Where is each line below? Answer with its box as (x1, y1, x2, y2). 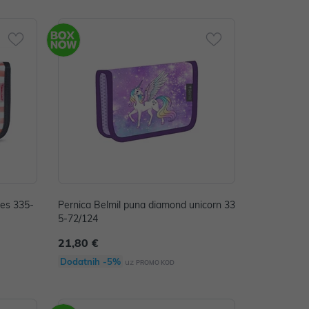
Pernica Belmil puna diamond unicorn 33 (57, 199, 235, 211)
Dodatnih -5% (59, 256, 121, 267)
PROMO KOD (135, 259, 175, 266)
